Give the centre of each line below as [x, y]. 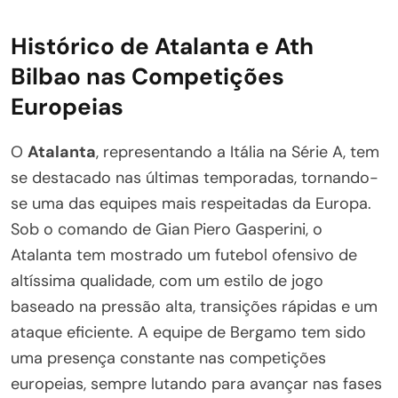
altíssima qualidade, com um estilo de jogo [167, 281]
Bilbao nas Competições [147, 77]
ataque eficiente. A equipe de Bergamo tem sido [188, 333]
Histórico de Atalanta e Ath [162, 47]
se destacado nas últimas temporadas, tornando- [195, 178]
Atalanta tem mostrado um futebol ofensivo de [184, 255]
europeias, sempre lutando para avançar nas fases [196, 384]
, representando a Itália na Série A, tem [238, 152]
